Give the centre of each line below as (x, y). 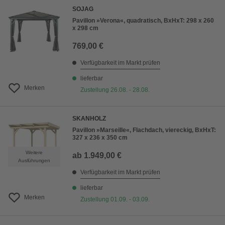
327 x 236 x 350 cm (100, 138)
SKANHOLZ (89, 119)
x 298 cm (85, 28)
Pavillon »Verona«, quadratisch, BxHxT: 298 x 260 (143, 21)
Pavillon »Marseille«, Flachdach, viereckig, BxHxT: (144, 130)
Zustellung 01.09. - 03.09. (115, 200)
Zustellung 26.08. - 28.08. (115, 90)
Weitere (34, 153)
